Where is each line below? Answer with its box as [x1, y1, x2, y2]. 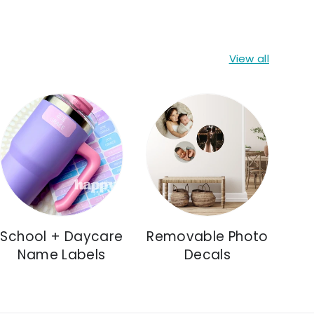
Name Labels [18, 245, 106, 265]
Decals [184, 245, 231, 265]
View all [228, 51, 269, 67]
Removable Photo [146, 227, 268, 247]
